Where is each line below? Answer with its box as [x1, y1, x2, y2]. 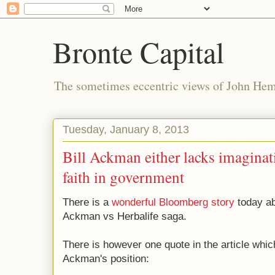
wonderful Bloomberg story [112, 196, 234, 208]
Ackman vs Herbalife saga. [63, 211, 187, 222]
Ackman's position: [63, 253, 149, 265]
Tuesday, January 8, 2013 [63, 123, 189, 136]
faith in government [63, 167, 184, 187]
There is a [63, 196, 112, 208]
